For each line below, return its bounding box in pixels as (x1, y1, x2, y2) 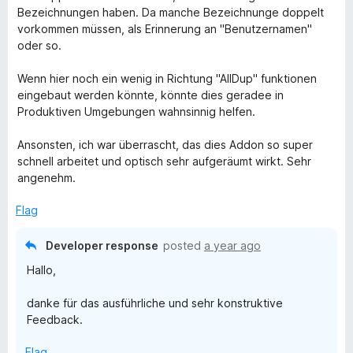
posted (163, 239, 204, 252)
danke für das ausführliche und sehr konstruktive (27, 296, 283, 310)
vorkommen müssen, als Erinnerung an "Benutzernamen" (17, 22, 312, 35)
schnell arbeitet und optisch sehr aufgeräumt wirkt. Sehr (17, 154, 311, 168)
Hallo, (27, 263, 56, 277)
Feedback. (27, 313, 83, 326)
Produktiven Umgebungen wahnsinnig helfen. (17, 105, 255, 118)
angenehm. (17, 171, 76, 184)
